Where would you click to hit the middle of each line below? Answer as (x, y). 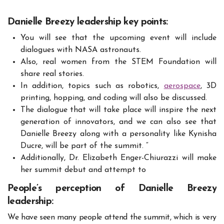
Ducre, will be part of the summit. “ (84, 146)
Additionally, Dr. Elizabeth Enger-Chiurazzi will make (118, 158)
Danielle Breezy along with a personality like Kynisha (118, 134)
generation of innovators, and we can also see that (118, 122)
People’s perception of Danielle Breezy (112, 189)
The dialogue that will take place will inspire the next (118, 110)
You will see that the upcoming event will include (118, 38)
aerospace (182, 86)
